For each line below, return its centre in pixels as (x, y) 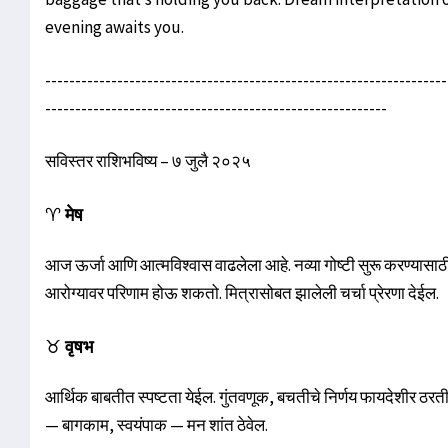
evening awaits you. (114, 27)
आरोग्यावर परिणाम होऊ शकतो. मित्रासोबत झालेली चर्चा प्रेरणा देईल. (242, 293)
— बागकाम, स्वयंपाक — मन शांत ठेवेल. (156, 425)
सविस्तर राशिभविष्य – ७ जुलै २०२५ (148, 161)
